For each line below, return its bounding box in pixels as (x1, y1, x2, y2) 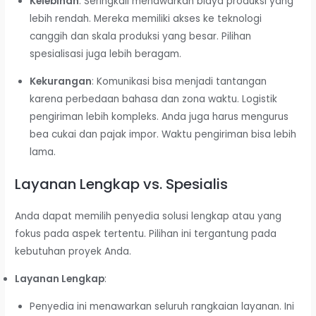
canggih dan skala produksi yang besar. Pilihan (29, 30, 251, 43)
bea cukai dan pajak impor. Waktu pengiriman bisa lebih (29, 127, 296, 141)
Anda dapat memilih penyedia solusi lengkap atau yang (15, 209, 282, 224)
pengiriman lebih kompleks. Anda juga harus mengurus (29, 109, 288, 123)
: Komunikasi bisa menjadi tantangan (91, 74, 267, 88)
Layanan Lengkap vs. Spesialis (15, 174, 229, 195)
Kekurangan (29, 74, 92, 88)
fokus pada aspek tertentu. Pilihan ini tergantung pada (15, 227, 277, 241)
